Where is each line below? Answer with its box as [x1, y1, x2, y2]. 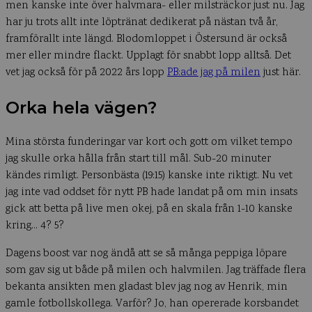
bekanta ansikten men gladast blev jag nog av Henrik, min [6, 279, 288, 295]
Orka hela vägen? [6, 97, 157, 118]
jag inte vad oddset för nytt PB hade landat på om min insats [6, 184, 297, 201]
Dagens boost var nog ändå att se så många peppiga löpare [6, 245, 287, 262]
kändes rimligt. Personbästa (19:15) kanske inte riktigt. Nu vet [6, 167, 292, 184]
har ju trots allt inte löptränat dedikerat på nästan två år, [6, 14, 278, 31]
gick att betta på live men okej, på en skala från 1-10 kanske [6, 201, 292, 217]
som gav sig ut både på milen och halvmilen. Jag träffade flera [6, 262, 306, 279]
